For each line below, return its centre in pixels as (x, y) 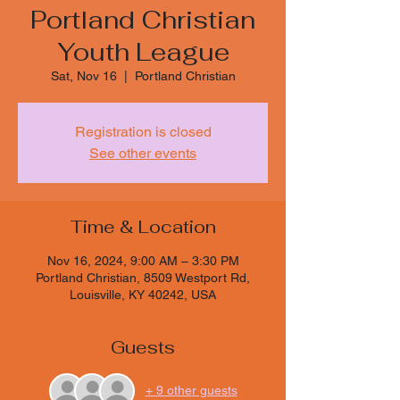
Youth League (143, 51)
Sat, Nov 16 (83, 75)
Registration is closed (143, 131)
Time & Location (143, 226)
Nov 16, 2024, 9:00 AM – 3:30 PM (143, 260)
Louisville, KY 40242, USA (143, 294)
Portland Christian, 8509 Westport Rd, (143, 277)
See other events (143, 153)
